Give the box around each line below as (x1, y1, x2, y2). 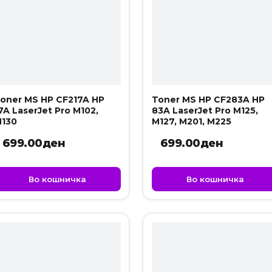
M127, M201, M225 (151, 115, 231, 127)
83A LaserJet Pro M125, (151, 104, 258, 116)
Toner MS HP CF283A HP (151, 93, 265, 105)
